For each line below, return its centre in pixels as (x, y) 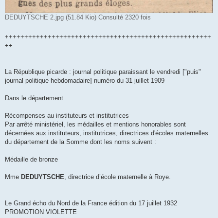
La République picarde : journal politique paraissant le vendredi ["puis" (103, 72)
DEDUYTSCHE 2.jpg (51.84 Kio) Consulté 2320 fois (78, 17)
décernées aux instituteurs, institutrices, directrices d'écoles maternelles (107, 133)
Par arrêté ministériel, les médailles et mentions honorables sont (95, 124)
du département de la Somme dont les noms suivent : (81, 142)
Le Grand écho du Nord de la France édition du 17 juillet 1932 (91, 203)
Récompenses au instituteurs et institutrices (67, 115)
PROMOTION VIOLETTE (41, 212)
